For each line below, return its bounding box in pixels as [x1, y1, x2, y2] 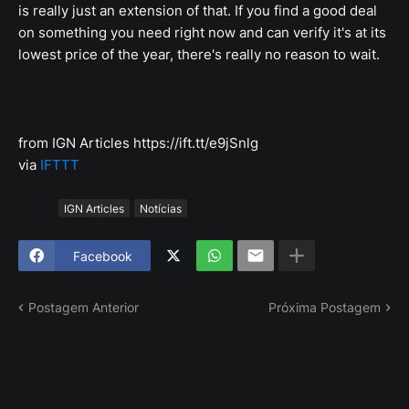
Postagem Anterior [28, 299, 139, 316]
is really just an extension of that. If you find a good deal [18, 2, 377, 20]
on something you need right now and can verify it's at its [18, 24, 386, 42]
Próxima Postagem [268, 299, 381, 316]
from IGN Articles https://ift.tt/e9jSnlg [18, 134, 258, 152]
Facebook [73, 247, 132, 264]
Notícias [140, 201, 182, 215]
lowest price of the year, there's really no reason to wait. [18, 46, 380, 64]
